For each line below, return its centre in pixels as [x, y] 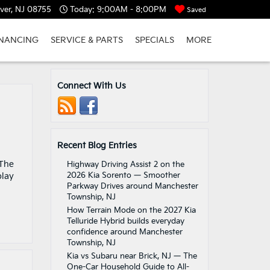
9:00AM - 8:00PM [130, 9]
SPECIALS [155, 40]
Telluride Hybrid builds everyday [125, 221]
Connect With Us [91, 86]
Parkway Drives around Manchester [132, 186]
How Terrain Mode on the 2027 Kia [131, 210]
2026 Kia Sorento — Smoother [123, 175]
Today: [82, 9]
